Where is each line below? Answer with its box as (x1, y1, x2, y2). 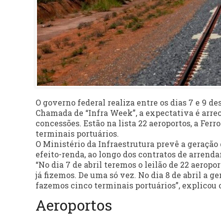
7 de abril (66, 159, 102, 170)
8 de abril (165, 170, 201, 181)
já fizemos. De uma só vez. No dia (36, 170, 165, 181)
